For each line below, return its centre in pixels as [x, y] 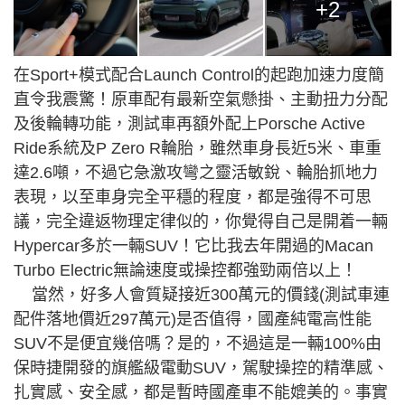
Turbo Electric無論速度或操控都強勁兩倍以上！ [185, 271]
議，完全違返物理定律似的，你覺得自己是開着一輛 [201, 222]
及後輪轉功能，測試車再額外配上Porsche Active [189, 124]
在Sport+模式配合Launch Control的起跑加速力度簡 [199, 75]
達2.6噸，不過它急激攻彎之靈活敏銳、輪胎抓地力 [196, 173]
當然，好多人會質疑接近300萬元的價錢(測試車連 [202, 295]
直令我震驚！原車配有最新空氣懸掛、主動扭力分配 [201, 100]
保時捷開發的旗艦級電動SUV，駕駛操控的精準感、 [201, 368]
